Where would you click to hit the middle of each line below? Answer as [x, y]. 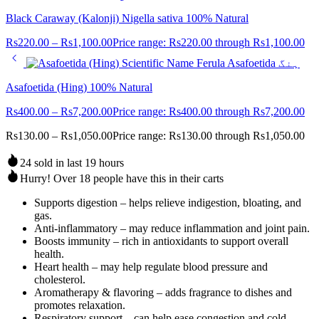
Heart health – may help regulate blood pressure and [151, 267]
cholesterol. [60, 280]
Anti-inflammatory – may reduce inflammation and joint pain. [172, 229]
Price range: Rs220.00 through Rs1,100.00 [209, 43]
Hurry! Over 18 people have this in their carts [122, 179]
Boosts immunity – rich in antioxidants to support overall [161, 241]
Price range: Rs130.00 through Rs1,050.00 [209, 136]
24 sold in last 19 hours [72, 163]
